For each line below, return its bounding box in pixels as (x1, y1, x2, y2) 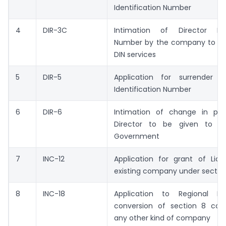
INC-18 (43, 189, 65, 199)
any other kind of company (114, 213, 210, 223)
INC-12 (43, 154, 65, 164)
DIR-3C (43, 25, 67, 36)
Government (114, 131, 159, 142)
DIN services (114, 49, 156, 60)
